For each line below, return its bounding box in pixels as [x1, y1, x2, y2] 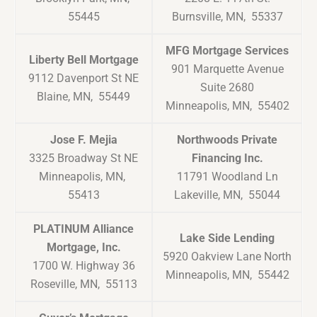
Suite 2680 [200, 81, 254, 95]
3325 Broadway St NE [29, 151, 138, 166]
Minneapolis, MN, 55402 [165, 99, 289, 113]
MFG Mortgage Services [166, 44, 289, 58]
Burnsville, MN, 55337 [171, 10, 283, 24]
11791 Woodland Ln [176, 170, 278, 184]
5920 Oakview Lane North [163, 250, 292, 264]
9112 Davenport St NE [28, 71, 139, 86]
